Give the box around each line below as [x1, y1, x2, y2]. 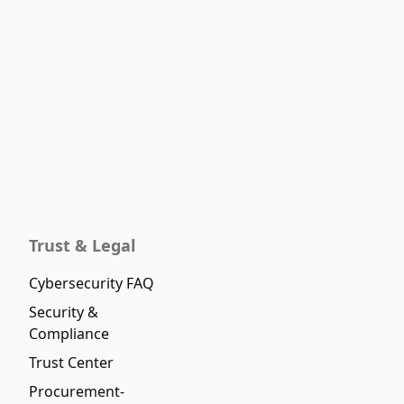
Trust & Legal [29, 234, 135, 256]
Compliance [29, 324, 109, 344]
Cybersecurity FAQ [29, 273, 154, 293]
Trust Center [29, 353, 114, 372]
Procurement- [29, 381, 124, 401]
